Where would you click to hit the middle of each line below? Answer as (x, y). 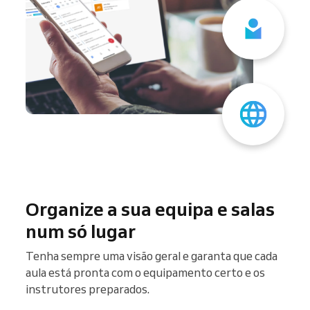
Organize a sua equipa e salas (150, 209)
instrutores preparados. (88, 289)
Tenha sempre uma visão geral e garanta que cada (152, 255)
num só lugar (81, 231)
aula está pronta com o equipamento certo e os (145, 272)
